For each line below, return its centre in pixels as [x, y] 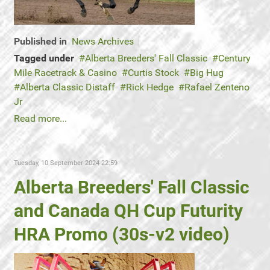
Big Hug [207, 73]
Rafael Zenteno [217, 87]
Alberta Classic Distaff [67, 87]
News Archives [103, 41]
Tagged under [44, 58]
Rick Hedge [150, 87]
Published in [40, 41]
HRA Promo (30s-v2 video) [122, 234]
